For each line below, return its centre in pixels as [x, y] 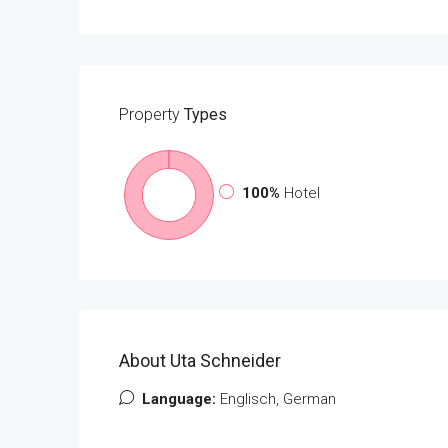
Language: [179, 398]
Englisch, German [276, 398]
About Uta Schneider [200, 360]
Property [149, 114]
